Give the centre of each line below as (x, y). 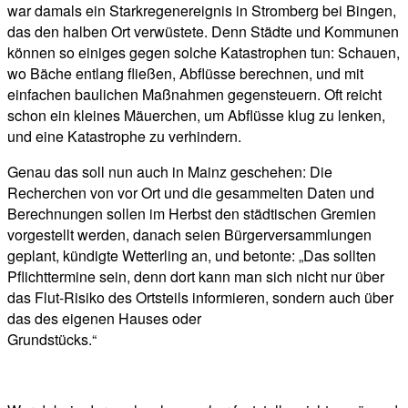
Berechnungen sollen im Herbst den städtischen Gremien (192, 213)
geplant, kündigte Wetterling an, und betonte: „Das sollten (192, 255)
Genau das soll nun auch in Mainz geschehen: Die (170, 171)
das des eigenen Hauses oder (104, 318)
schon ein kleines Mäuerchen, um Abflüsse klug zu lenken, (196, 115)
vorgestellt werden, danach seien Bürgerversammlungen (189, 234)
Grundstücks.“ (52, 339)
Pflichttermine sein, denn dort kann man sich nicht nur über (196, 276)
